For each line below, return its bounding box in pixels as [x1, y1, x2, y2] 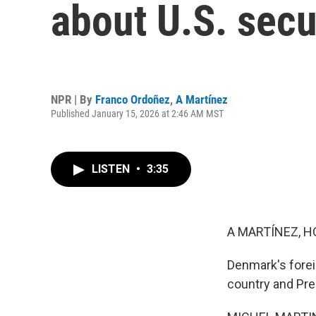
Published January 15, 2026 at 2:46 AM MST [51, 107, 224, 119]
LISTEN [92, 162, 133, 176]
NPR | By [51, 92, 95, 107]
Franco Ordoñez [95, 92, 170, 107]
